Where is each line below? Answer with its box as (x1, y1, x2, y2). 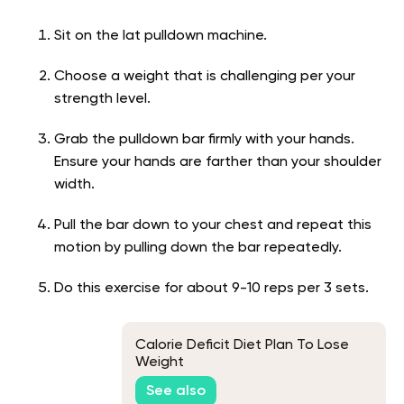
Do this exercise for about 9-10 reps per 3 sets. (54, 281, 369, 297)
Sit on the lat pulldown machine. (54, 29, 267, 44)
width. (54, 178, 95, 193)
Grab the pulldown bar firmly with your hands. (54, 133, 354, 148)
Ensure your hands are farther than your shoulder (54, 155, 381, 170)
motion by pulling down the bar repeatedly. (54, 241, 342, 256)
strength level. (54, 92, 151, 107)
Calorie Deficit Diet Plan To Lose (135, 337, 349, 353)
